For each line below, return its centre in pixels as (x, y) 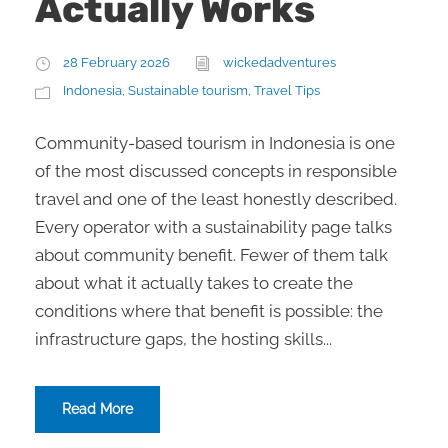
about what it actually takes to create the (194, 283)
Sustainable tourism (188, 90)
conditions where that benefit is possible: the (209, 311)
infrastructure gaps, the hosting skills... (183, 339)
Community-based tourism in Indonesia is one (215, 143)
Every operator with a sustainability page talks (213, 227)
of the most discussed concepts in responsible (216, 171)
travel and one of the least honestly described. (216, 199)
